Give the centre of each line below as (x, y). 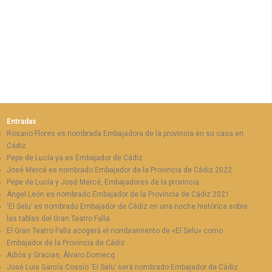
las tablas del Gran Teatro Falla (59, 219)
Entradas (22, 122)
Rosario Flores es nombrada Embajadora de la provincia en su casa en (125, 134)
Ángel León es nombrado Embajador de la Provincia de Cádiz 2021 (118, 195)
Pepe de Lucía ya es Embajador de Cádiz (75, 158)
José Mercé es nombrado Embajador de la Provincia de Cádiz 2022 (120, 170)
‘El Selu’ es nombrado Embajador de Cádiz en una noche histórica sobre (127, 207)
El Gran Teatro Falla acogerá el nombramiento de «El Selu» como (115, 231)
